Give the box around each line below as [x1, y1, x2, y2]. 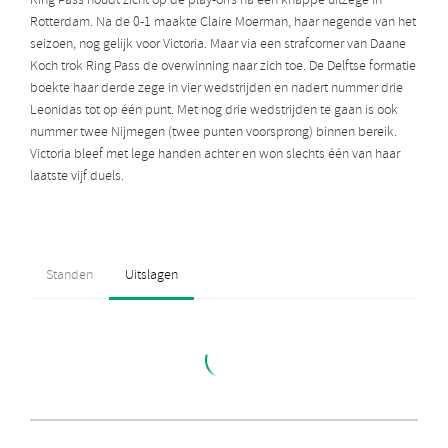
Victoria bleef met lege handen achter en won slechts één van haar [30, 145, 400, 165]
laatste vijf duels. [30, 167, 124, 187]
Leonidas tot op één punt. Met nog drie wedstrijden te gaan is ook [30, 101, 398, 121]
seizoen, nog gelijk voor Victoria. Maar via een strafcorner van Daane [30, 35, 406, 55]
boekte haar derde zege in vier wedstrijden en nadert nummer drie [30, 79, 403, 99]
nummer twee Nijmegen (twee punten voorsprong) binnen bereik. [30, 123, 397, 143]
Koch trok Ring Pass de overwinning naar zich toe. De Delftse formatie [30, 57, 416, 77]
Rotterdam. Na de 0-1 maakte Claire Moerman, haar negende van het [30, 13, 416, 33]
